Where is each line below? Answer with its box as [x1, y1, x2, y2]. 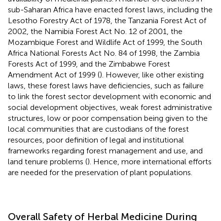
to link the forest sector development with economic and [8, 91, 211, 101]
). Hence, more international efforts [87, 156, 212, 166]
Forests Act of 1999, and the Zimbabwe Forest [8, 59, 170, 69]
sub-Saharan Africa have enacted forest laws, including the [8, 4, 213, 14]
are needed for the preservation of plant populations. [8, 167, 192, 177]
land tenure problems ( [8, 156, 87, 166]
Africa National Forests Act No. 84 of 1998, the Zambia [8, 48, 200, 58]
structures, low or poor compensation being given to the [8, 113, 208, 123]
